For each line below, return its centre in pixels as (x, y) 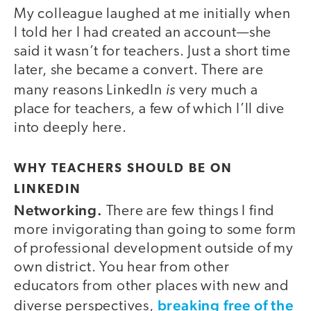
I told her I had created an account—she (143, 33)
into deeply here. (70, 128)
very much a (217, 90)
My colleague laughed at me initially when (152, 14)
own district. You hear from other (122, 268)
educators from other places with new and (151, 287)
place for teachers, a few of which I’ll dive (150, 109)
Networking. (58, 210)
